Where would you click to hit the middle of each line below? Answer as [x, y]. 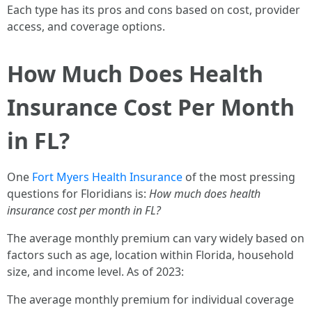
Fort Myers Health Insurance [107, 177]
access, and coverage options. [86, 26]
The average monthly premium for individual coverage [150, 299]
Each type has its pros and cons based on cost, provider [154, 10]
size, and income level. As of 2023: [95, 272]
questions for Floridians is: [78, 194]
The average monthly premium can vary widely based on [156, 238]
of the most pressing [239, 177]
